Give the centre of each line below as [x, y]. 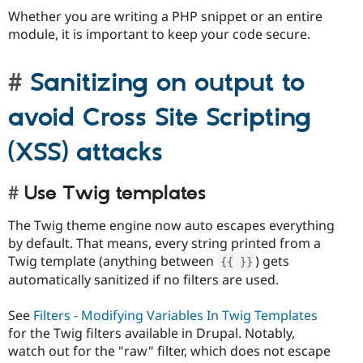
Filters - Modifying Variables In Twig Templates [175, 316]
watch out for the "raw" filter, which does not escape [169, 351]
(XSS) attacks [85, 153]
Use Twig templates [115, 194]
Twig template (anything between [113, 261]
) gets [272, 261]
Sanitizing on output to [167, 83]
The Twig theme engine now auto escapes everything [171, 225]
